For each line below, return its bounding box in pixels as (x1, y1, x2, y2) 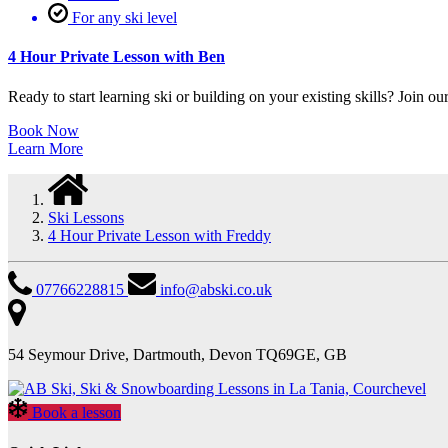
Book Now (8, 121, 79, 139)
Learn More (8, 139, 83, 157)
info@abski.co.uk (160, 281, 272, 299)
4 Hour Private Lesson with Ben (8, 48, 225, 66)
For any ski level (72, 9, 177, 27)
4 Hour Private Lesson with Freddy (48, 227, 271, 245)
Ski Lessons (48, 209, 124, 227)
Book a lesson (32, 404, 121, 422)
